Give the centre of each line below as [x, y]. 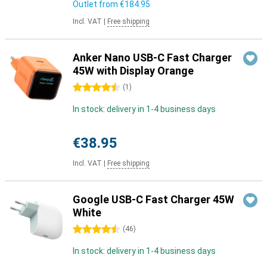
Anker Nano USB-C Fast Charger [152, 58]
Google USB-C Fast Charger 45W [153, 199]
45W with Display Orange [133, 71]
